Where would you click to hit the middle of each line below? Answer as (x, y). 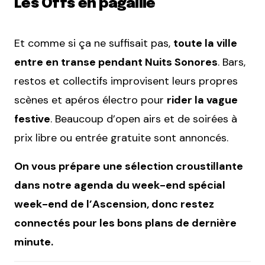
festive (32, 119)
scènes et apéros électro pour (91, 100)
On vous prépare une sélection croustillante (129, 167)
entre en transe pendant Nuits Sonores (116, 62)
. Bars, (232, 62)
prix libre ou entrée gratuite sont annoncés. (121, 138)
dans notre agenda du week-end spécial (120, 185)
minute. (34, 242)
